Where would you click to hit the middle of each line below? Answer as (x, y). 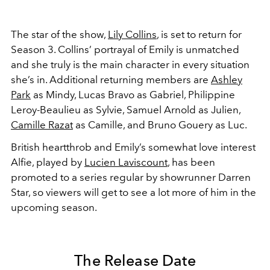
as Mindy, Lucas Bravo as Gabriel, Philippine (133, 94)
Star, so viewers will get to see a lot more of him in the (133, 192)
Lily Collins (132, 34)
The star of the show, (59, 34)
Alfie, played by (48, 162)
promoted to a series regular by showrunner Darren (131, 177)
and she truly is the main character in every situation (130, 64)
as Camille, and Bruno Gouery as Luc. (160, 124)
